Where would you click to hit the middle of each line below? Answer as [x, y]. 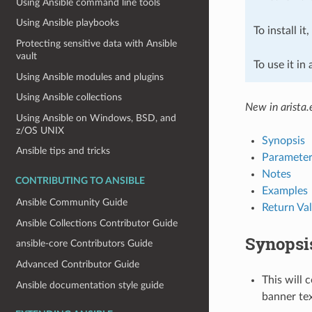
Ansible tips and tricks [63, 151]
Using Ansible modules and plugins [90, 77]
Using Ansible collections [69, 97]
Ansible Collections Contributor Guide [97, 223]
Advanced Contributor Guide [78, 264]
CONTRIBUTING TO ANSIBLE [80, 181]
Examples [284, 190]
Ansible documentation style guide [90, 285]
